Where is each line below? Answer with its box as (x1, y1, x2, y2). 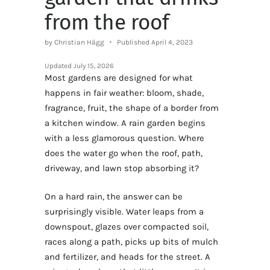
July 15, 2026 (74, 61, 114, 71)
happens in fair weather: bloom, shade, (45, 87, 204, 99)
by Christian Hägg (45, 38, 106, 47)
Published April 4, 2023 (117, 38, 193, 47)
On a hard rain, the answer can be (45, 191, 183, 202)
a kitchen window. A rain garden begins (45, 118, 206, 129)
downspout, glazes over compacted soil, (45, 221, 209, 233)
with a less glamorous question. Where (45, 133, 204, 144)
